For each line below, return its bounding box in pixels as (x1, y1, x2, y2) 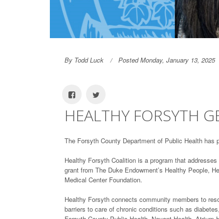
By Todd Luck (65, 55, 104, 65)
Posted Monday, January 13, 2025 (118, 55, 215, 65)
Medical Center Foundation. (65, 175, 142, 185)
